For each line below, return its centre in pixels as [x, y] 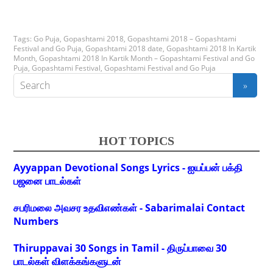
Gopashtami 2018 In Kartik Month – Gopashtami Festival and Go [147, 58]
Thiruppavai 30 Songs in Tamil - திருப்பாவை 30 [120, 248]
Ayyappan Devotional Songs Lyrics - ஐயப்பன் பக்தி [128, 168]
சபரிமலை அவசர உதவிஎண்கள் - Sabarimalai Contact [129, 208]
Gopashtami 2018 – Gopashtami [182, 39]
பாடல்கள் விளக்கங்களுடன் [68, 261]
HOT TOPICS [136, 141]
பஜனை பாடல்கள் [48, 181]
